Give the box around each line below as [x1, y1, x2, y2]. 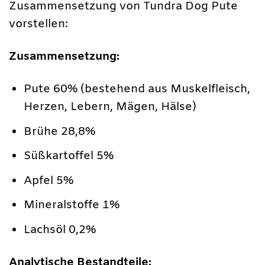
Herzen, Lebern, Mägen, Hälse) [24, 99, 197, 115]
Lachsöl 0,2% [24, 222, 96, 238]
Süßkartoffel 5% [24, 148, 114, 164]
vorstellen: [9, 16, 68, 32]
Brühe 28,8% [24, 124, 96, 140]
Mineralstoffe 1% [24, 198, 120, 214]
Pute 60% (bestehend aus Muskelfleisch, [24, 81, 251, 97]
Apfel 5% [24, 173, 74, 189]
